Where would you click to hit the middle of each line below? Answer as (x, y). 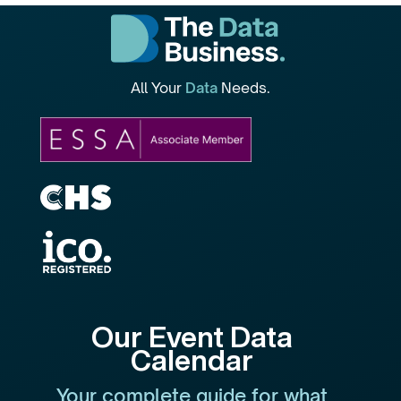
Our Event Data (192, 336)
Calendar (192, 359)
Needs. (244, 88)
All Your (158, 88)
